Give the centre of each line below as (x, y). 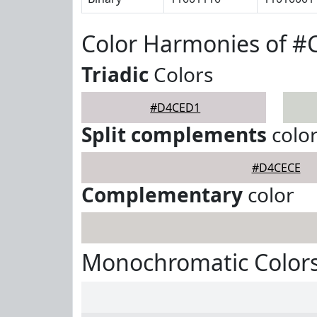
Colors (181, 74)
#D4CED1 (175, 108)
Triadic (115, 74)
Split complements (174, 134)
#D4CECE (276, 168)
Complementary (162, 195)
